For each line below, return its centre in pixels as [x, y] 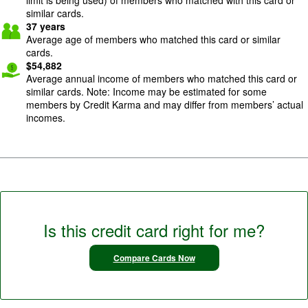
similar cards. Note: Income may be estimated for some [146, 91]
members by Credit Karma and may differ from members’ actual [165, 104]
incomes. [46, 117]
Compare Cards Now [154, 257]
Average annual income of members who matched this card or [162, 78]
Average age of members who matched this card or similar [153, 39]
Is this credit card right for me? [154, 230]
